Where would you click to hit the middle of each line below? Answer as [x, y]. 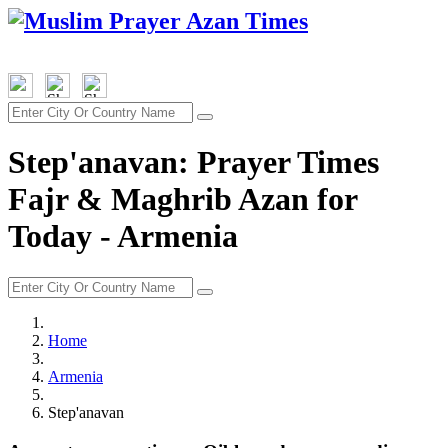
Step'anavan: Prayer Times [193, 162]
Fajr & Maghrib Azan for [182, 199]
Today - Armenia [123, 236]
